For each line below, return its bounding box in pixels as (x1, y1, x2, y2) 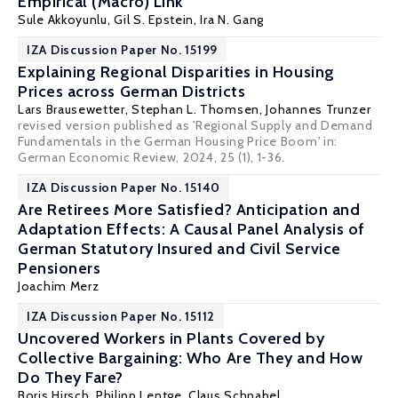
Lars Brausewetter (18, 101, 125, 117)
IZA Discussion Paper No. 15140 (27, 179, 220, 195)
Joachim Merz (18, 278, 99, 294)
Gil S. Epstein (114, 12, 195, 28)
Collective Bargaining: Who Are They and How (18, 348, 363, 368)
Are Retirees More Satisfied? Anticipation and (18, 200, 361, 219)
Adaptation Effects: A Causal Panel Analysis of (18, 219, 365, 239)
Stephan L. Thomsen (131, 101, 259, 117)
